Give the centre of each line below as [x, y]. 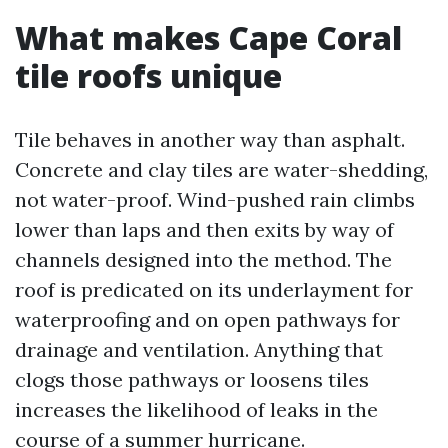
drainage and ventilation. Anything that [199, 349]
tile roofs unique [148, 75]
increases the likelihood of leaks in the [196, 409]
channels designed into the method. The [203, 259]
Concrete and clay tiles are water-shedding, [221, 169]
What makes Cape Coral [208, 37]
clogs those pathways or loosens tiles [192, 379]
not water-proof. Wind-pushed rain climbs [215, 199]
